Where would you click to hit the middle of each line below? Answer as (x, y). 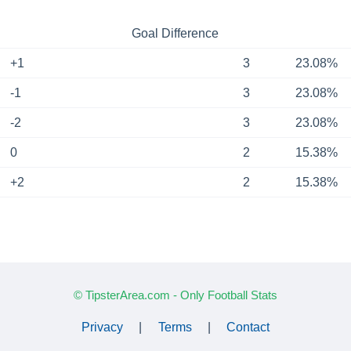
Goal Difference (175, 33)
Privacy (103, 327)
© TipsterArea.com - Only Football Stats (175, 295)
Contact (248, 327)
